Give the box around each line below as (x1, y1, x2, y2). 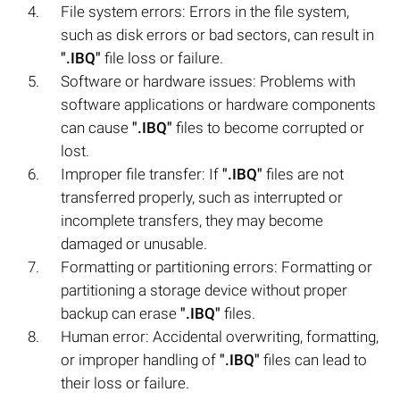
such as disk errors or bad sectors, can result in (61, 25, 374, 44)
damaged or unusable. (61, 234, 207, 253)
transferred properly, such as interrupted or (61, 187, 343, 206)
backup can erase (61, 304, 180, 322)
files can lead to (260, 350, 367, 369)
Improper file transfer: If (61, 164, 222, 183)
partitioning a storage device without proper (61, 280, 347, 299)
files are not (262, 164, 344, 183)
